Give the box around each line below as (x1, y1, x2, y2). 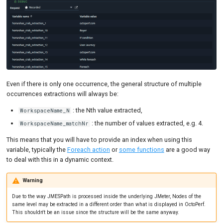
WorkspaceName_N (19, 107, 70, 114)
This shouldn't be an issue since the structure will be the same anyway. (11, 209, 179, 216)
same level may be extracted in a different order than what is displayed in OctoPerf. (11, 201, 206, 208)
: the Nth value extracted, (71, 106, 143, 114)
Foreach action (67, 145, 110, 153)
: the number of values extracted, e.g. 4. (90, 119, 204, 127)
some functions (118, 145, 164, 153)
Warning (22, 177, 43, 184)
